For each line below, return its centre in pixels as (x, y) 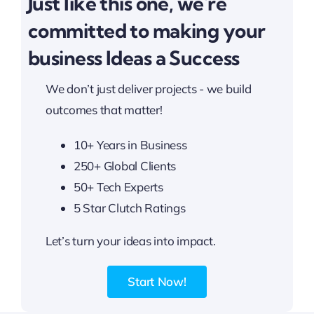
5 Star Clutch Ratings (129, 208)
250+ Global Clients (125, 166)
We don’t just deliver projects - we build (148, 89)
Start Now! (157, 281)
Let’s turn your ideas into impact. (130, 241)
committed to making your (146, 30)
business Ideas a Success (134, 58)
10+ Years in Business (130, 145)
